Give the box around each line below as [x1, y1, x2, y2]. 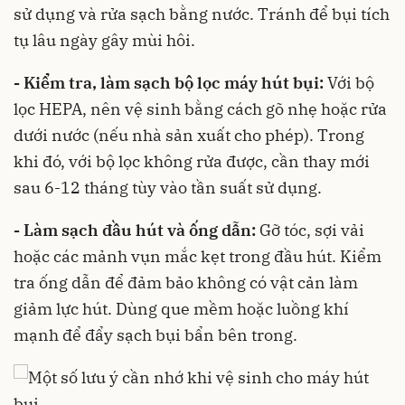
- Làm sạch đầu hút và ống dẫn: [14, 220, 256, 240]
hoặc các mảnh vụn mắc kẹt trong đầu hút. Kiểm [14, 246, 381, 267]
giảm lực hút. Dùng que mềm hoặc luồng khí [14, 298, 349, 319]
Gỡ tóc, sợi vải [256, 220, 364, 240]
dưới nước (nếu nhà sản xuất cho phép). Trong [14, 125, 364, 146]
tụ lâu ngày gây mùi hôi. [14, 30, 195, 51]
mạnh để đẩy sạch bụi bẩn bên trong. [14, 325, 297, 345]
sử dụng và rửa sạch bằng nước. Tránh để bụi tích [14, 4, 390, 24]
